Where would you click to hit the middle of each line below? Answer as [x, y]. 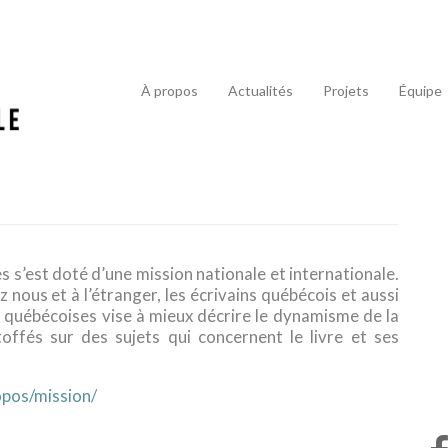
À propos [169, 90]
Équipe [420, 90]
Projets [346, 90]
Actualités [260, 90]
